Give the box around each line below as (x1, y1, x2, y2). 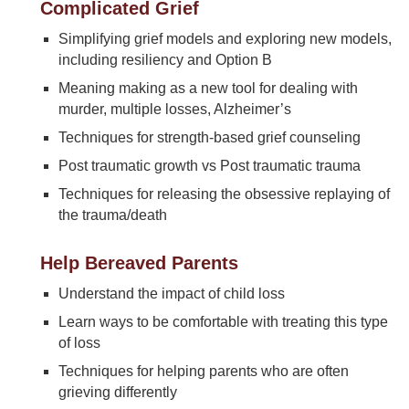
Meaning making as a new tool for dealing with (58, 80, 358, 96)
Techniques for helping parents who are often (58, 363, 349, 379)
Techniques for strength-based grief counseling (58, 130, 361, 145)
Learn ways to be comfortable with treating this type (58, 314, 388, 330)
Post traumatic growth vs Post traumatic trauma (58, 158, 361, 173)
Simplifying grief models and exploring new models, (58, 31, 392, 47)
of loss (58, 335, 100, 351)
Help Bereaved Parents (39, 253, 238, 273)
